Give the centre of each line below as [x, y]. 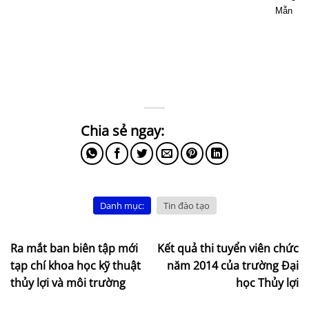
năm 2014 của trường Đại [233, 265]
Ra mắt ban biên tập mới [74, 248]
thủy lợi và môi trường [68, 282]
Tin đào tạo [186, 206]
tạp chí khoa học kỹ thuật [76, 265]
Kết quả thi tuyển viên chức [228, 248]
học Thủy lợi [267, 282]
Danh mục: [122, 206]
